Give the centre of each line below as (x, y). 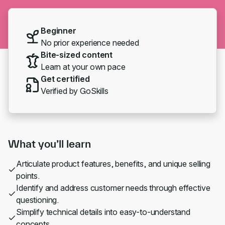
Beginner (59, 31)
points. (28, 176)
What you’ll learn (49, 144)
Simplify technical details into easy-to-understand (103, 212)
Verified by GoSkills (75, 91)
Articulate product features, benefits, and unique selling (113, 164)
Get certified (65, 79)
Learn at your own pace (83, 67)
